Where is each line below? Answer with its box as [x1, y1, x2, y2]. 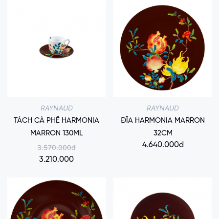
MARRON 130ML [30, 129, 83, 137]
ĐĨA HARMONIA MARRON [120, 116, 205, 125]
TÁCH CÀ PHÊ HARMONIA [14, 116, 100, 125]
